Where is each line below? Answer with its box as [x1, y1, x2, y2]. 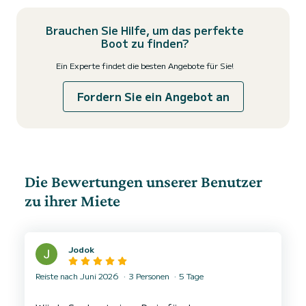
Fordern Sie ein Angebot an [76, 88, 229, 105]
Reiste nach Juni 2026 [36, 270, 121, 282]
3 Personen [126, 270, 171, 282]
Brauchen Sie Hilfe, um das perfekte [46, 22, 244, 38]
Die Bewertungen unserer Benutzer [25, 172, 262, 191]
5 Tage [177, 270, 204, 282]
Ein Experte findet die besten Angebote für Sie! [56, 59, 234, 71]
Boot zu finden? [100, 35, 189, 51]
